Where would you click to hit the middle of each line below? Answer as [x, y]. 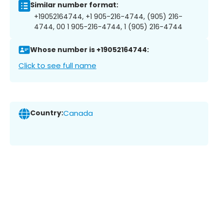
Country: [47, 113]
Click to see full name [57, 65]
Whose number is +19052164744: [90, 50]
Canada [78, 113]
